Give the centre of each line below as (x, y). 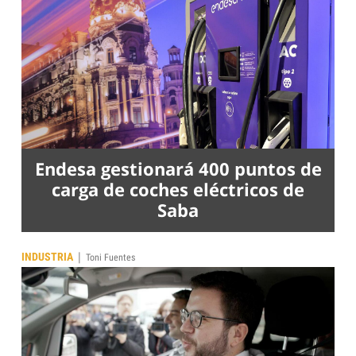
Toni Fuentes (110, 257)
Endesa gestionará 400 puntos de (178, 168)
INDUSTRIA (47, 257)
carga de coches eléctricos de (178, 189)
